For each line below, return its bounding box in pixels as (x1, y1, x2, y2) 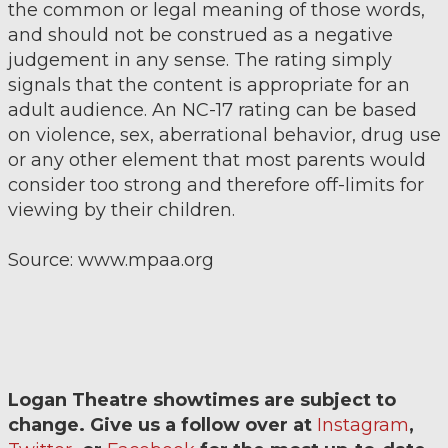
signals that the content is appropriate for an (7, 74, 410, 96)
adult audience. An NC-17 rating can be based (7, 99, 417, 121)
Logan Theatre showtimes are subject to (7, 389, 396, 411)
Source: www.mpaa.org (7, 249, 214, 271)
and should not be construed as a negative (7, 24, 393, 46)
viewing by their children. (7, 199, 235, 221)
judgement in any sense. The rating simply (7, 49, 392, 71)
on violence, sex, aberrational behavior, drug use (7, 124, 441, 146)
